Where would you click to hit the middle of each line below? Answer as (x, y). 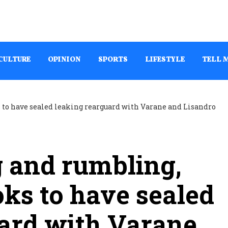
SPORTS (113, 60)
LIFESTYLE (165, 60)
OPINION (64, 60)
